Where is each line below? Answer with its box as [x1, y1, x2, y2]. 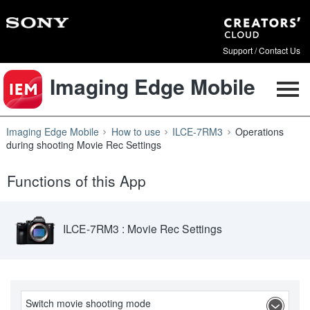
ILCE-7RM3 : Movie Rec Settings [63, 220, 222, 236]
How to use [111, 125, 161, 139]
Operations [235, 125, 284, 139]
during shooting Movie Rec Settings [6, 138, 161, 152]
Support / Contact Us [223, 44, 301, 56]
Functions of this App [7, 170, 146, 191]
